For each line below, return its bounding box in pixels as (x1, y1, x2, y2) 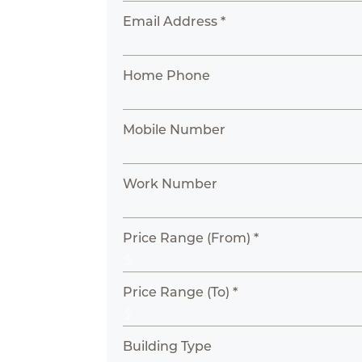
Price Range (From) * (123, 230, 259, 246)
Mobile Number (123, 122, 226, 137)
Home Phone (123, 68, 211, 83)
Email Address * (123, 14, 226, 29)
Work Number (123, 176, 218, 192)
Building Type (123, 339, 213, 354)
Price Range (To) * (123, 284, 238, 300)
